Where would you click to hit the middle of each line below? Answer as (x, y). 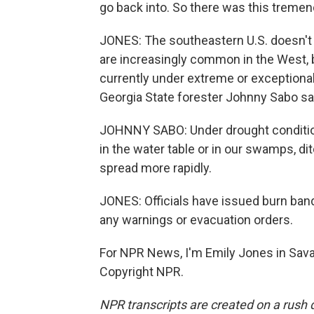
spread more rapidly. (156, 168)
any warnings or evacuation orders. (196, 220)
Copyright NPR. (142, 272)
